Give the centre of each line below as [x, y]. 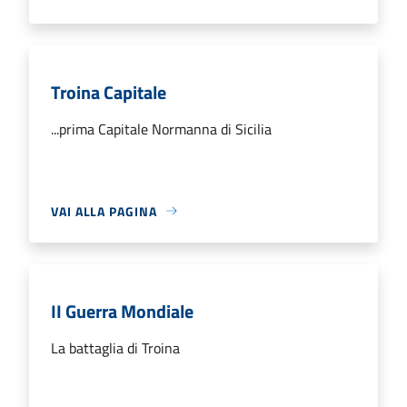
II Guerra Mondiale [122, 311]
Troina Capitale [109, 92]
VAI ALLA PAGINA [104, 211]
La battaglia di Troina [115, 347]
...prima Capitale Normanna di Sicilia [161, 129]
